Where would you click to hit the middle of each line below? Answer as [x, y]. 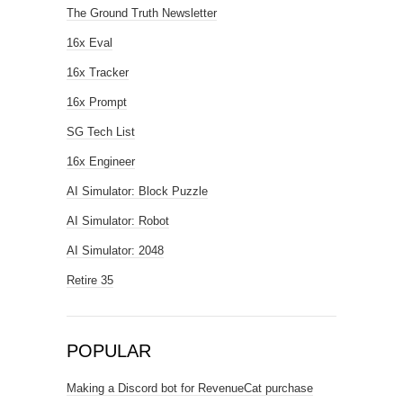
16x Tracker [98, 73]
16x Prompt [97, 103]
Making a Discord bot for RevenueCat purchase [190, 389]
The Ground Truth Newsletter [142, 13]
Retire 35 [90, 281]
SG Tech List [101, 132]
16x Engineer [101, 162]
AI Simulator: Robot [118, 221]
